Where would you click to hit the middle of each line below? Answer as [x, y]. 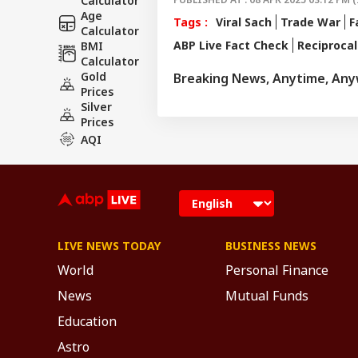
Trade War [310, 22]
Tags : [191, 22]
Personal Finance [277, 270]
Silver [96, 106]
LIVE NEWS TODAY [109, 245]
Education [87, 321]
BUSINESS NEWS [271, 245]
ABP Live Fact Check [231, 45]
